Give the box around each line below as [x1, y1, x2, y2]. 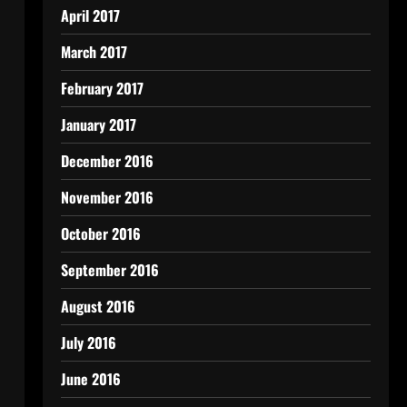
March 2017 [60, 41, 127, 63]
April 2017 [60, 5, 120, 26]
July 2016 [60, 332, 116, 353]
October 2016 [60, 223, 141, 244]
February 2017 [60, 77, 144, 99]
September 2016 [60, 259, 159, 281]
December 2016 [60, 150, 154, 172]
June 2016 [60, 368, 121, 390]
